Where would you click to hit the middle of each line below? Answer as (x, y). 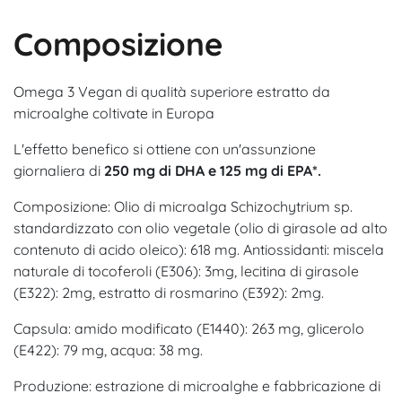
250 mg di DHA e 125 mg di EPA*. (213, 170)
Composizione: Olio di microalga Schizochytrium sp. (183, 206)
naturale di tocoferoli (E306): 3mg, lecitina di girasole (186, 271)
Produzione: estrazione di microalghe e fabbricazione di (197, 385)
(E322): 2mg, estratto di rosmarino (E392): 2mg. (169, 292)
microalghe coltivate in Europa (114, 113)
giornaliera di (59, 170)
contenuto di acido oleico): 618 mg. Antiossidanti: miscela (199, 249)
